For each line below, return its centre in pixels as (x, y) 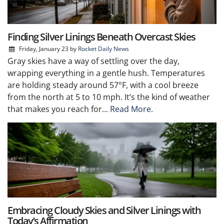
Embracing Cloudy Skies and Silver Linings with (104, 210)
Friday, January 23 (43, 48)
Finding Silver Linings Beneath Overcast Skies (101, 36)
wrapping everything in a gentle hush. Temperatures (106, 73)
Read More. (131, 109)
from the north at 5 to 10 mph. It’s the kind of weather (109, 97)
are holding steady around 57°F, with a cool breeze (103, 85)
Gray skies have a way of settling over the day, (93, 61)
